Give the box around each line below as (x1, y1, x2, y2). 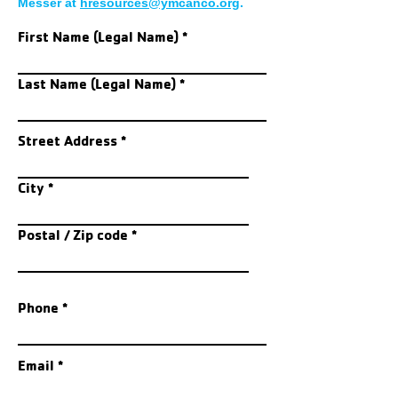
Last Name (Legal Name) (18, 75, 176, 92)
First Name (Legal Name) (18, 28, 179, 45)
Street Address (18, 131, 117, 149)
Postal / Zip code (18, 226, 128, 243)
